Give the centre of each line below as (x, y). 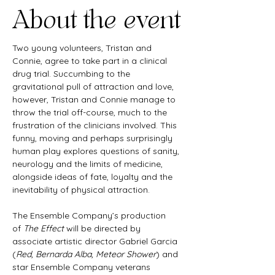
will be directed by (103, 228)
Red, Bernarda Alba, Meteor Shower (86, 254)
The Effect (44, 228)
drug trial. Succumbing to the (72, 73)
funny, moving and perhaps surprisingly (94, 138)
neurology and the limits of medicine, (89, 164)
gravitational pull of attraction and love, (94, 86)
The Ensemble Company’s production (90, 215)
